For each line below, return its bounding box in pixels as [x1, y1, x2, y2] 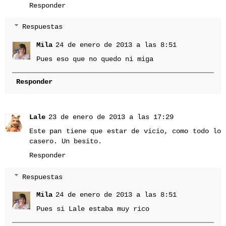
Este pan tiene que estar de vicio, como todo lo [29, 127, 221, 136]
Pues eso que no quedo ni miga [36, 54, 154, 63]
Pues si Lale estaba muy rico [36, 205, 150, 213]
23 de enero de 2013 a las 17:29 [48, 113, 174, 122]
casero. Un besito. [29, 137, 102, 146]
